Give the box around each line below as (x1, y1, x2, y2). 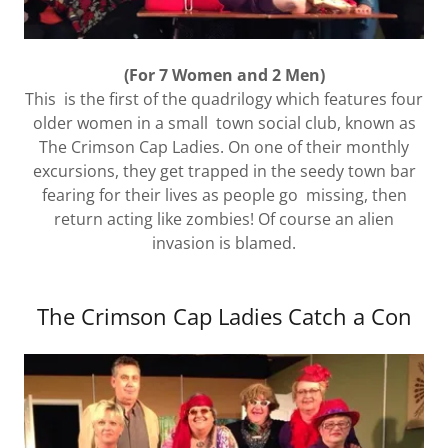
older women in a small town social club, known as (32, 112, 416, 135)
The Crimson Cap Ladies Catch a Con (36, 301, 412, 332)
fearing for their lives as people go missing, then (41, 184, 407, 207)
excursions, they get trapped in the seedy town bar (32, 160, 416, 183)
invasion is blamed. (152, 232, 296, 255)
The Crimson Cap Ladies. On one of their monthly (39, 136, 409, 159)
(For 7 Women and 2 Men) (123, 64, 325, 87)
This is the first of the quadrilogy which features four (25, 88, 423, 111)
